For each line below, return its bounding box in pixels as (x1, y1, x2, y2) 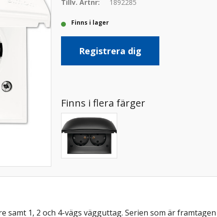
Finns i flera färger (61, 96, 145, 109)
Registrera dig (78, 45, 141, 57)
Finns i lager (74, 18, 109, 27)
